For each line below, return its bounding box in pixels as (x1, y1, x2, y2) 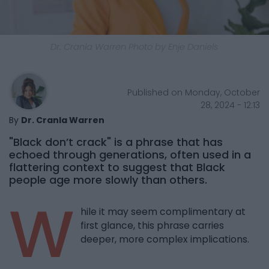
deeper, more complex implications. (80, 233, 249, 246)
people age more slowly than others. (9, 172, 207, 188)
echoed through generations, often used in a (9, 147, 251, 163)
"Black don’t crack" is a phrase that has (9, 134, 223, 150)
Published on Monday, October (127, 86, 260, 99)
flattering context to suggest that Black (9, 160, 225, 175)
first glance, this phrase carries (80, 219, 224, 232)
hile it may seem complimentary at (80, 205, 246, 219)
